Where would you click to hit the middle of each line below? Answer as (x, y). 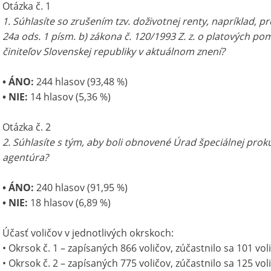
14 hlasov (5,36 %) (70, 97)
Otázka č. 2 (27, 127)
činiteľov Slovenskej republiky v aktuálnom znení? (114, 51)
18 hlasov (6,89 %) (70, 203)
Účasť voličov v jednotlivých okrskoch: (88, 233)
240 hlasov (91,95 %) (81, 188)
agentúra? (25, 157)
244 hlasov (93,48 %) (81, 82)
